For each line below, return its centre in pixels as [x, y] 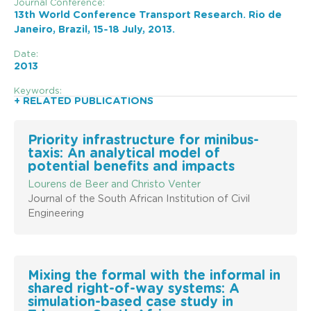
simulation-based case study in [131, 302]
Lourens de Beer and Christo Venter [114, 184]
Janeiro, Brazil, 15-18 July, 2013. [94, 29]
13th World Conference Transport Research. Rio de [148, 15]
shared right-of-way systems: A [134, 289]
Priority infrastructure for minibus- [143, 140]
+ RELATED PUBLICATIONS [84, 101]
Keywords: [38, 91]
